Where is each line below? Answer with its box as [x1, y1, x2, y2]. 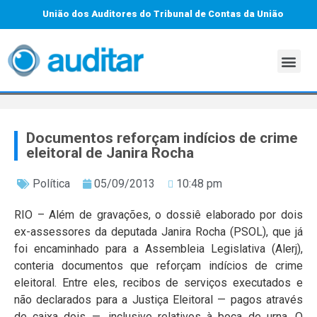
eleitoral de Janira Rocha [26, 144, 194, 162]
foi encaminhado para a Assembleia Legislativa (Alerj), [14, 242, 303, 256]
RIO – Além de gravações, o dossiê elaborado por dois [14, 208, 303, 222]
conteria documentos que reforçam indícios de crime [14, 259, 303, 273]
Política [33, 177, 70, 191]
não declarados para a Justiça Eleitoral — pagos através [14, 293, 303, 307]
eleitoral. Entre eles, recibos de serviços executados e [14, 276, 303, 290]
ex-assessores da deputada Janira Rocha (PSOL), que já [14, 225, 303, 239]
